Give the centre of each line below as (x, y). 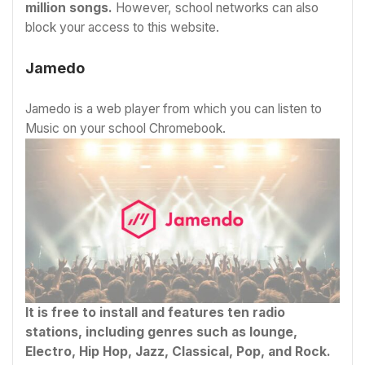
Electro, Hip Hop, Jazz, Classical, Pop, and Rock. (178, 352)
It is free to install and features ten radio (155, 313)
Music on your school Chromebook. (125, 128)
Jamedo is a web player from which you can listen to (174, 108)
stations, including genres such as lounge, (161, 332)
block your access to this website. (124, 28)
